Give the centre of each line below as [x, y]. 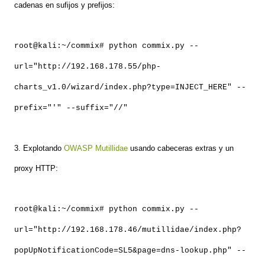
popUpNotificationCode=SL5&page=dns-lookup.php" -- [130, 251]
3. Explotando [39, 148]
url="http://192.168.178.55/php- [88, 67]
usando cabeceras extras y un [181, 148]
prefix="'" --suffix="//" [71, 108]
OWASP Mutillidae [96, 148]
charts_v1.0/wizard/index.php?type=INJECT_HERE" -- [130, 88]
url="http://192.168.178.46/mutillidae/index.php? [128, 230]
